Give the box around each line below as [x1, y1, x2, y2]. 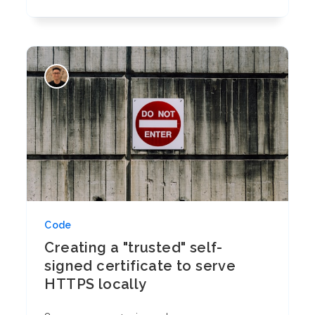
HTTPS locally [44, 276, 147, 292]
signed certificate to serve [44, 257, 236, 274]
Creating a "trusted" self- [44, 239, 223, 256]
